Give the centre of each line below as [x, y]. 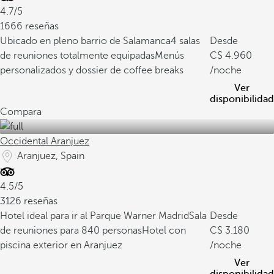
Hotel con [164, 231]
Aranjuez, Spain [51, 156]
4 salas [185, 41]
